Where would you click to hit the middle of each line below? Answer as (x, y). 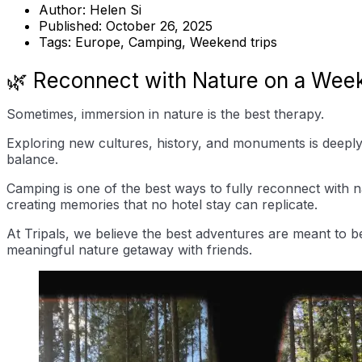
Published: (72, 26)
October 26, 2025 (159, 26)
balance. (32, 160)
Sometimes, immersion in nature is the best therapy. (165, 114)
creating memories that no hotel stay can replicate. (162, 205)
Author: (64, 10)
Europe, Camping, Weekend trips (176, 42)
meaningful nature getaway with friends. (129, 250)
